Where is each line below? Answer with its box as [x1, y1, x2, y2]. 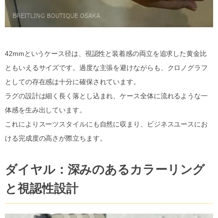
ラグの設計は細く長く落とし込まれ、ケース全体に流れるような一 [5, 91, 208, 100]
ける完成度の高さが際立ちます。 [5, 134, 107, 142]
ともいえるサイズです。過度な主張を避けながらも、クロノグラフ [5, 63, 208, 72]
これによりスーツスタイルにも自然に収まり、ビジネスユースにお [5, 120, 208, 128]
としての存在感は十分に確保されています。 [5, 77, 140, 86]
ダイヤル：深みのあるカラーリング [5, 163, 205, 176]
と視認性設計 [5, 182, 78, 195]
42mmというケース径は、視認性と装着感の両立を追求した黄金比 [5, 49, 207, 57]
